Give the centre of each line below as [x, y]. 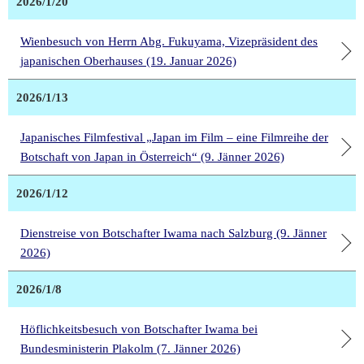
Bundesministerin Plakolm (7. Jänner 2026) [130, 349]
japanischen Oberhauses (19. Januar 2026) [128, 61]
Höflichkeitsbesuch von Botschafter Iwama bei [139, 329]
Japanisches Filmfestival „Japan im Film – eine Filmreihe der [174, 138]
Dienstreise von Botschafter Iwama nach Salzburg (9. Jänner [173, 234]
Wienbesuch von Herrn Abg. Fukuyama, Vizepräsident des [169, 42]
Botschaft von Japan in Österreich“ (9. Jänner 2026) [152, 157]
